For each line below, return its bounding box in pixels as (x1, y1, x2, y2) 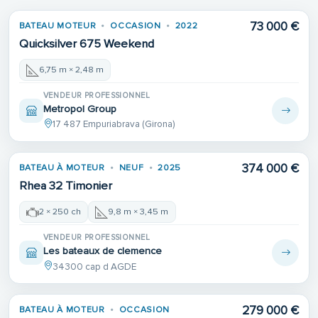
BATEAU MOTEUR (18, 21, 97, 32)
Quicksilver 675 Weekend (18, 37, 154, 52)
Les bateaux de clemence (43, 245, 162, 258)
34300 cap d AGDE (52, 261, 136, 273)
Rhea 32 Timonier (18, 179, 112, 194)
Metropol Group (43, 103, 116, 116)
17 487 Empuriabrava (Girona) (52, 119, 175, 131)
